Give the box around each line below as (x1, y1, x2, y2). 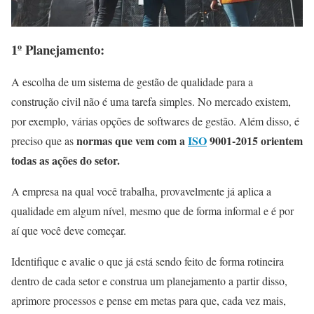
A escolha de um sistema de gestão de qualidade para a (11, 74, 253, 90)
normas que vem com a (74, 132, 188, 149)
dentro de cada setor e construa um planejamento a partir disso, (11, 273, 287, 289)
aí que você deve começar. (11, 223, 130, 238)
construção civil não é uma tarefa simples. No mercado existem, (11, 94, 291, 109)
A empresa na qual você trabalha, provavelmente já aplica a (11, 184, 271, 199)
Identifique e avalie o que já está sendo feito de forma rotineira (11, 254, 284, 269)
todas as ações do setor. (11, 152, 123, 169)
